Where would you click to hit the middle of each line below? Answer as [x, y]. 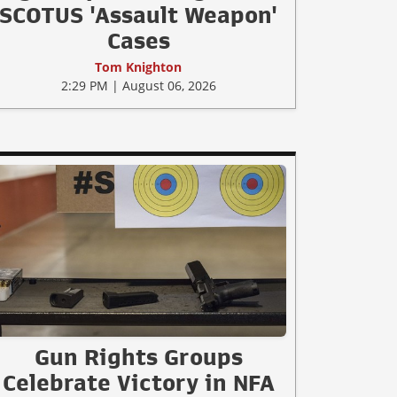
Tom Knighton [138, 66]
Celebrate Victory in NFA [138, 382]
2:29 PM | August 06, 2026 [138, 85]
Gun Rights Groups [138, 357]
